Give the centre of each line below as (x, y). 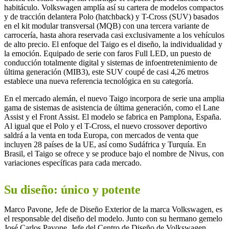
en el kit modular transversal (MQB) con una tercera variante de (107, 26)
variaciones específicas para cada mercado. (73, 163)
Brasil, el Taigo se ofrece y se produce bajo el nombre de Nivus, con (114, 153)
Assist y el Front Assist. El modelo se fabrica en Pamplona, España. (113, 117)
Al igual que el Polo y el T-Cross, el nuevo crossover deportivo (106, 126)
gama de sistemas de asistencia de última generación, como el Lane (112, 107)
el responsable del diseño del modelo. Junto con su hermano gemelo (113, 218)
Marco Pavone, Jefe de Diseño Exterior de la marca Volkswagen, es (113, 209)
